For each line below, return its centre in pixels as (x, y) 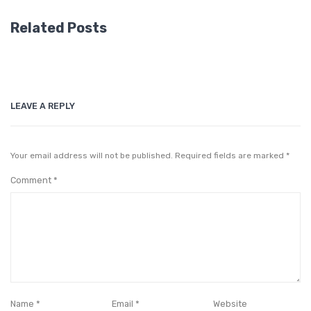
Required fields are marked (230, 155)
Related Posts (59, 27)
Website (230, 303)
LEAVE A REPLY (43, 106)
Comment (32, 180)
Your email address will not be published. (92, 155)
